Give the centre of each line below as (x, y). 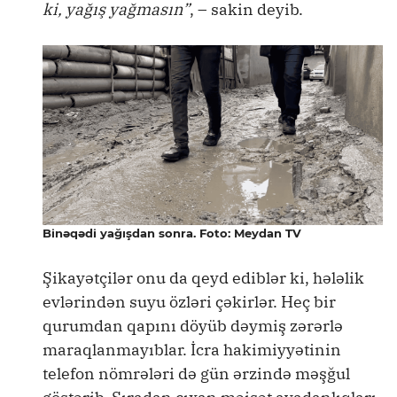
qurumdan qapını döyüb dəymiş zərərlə (193, 326)
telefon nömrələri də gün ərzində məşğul (196, 374)
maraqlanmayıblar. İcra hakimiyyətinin (192, 350)
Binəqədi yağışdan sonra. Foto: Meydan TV (172, 234)
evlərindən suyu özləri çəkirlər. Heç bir (189, 302)
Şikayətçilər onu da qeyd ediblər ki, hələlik (203, 278)
